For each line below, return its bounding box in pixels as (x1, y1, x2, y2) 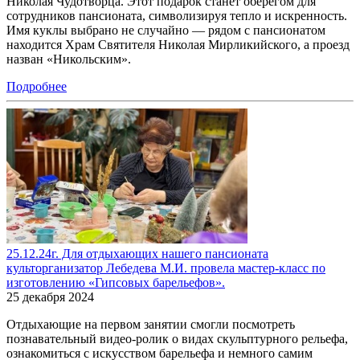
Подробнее (6, 80, 67, 94)
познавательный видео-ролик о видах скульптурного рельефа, (6, 332, 348, 346)
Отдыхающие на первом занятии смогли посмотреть (6, 317, 295, 332)
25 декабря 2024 (6, 290, 94, 305)
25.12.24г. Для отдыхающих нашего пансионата (6, 247, 268, 261)
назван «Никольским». (6, 52, 131, 67)
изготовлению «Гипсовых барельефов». (6, 276, 225, 290)
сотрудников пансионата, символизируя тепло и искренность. (6, 9, 347, 23)
